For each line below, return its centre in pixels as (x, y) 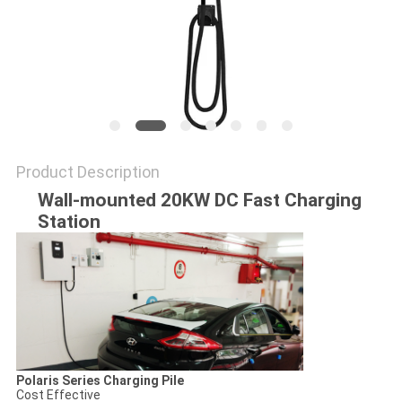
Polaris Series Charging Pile (100, 380)
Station (69, 222)
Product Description (87, 172)
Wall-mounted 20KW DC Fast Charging (199, 201)
